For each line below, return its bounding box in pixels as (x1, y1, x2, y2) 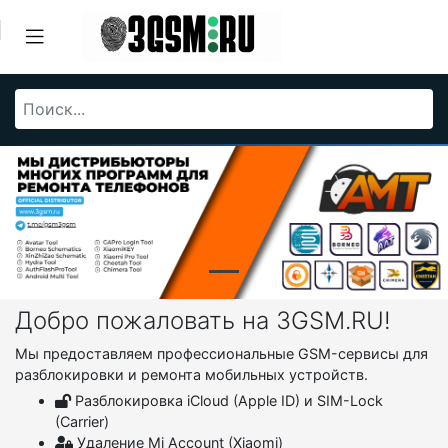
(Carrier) (55, 413, 109, 431)
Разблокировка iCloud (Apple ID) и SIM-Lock (71, 392, 383, 410)
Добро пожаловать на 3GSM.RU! (15, 306, 391, 336)
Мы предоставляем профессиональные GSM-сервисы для (15, 345, 428, 363)
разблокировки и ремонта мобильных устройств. (15, 366, 368, 384)
